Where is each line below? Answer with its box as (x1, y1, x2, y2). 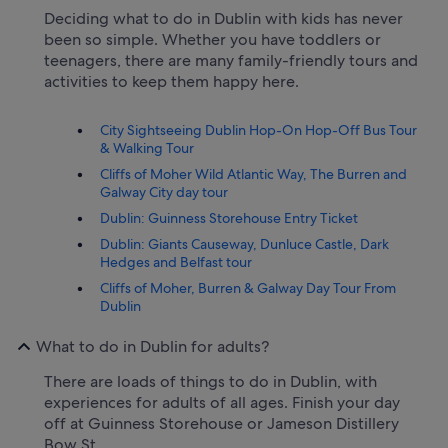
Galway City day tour (100, 182, 228, 201)
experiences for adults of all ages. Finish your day (44, 391, 400, 413)
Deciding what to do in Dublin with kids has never (44, 7, 403, 29)
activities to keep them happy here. (44, 70, 299, 92)
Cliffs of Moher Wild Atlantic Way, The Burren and (100, 164, 407, 183)
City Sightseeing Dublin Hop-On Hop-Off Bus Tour (100, 120, 417, 139)
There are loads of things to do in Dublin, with (44, 370, 377, 392)
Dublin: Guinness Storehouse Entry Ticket (100, 208, 358, 227)
